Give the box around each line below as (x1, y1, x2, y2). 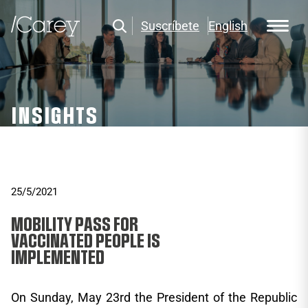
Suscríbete (141, 19, 199, 34)
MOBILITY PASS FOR (11, 217, 138, 233)
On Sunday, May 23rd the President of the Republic (11, 290, 297, 305)
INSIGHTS (11, 107, 98, 126)
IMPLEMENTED (11, 250, 104, 266)
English (208, 19, 247, 34)
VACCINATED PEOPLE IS (11, 233, 160, 250)
